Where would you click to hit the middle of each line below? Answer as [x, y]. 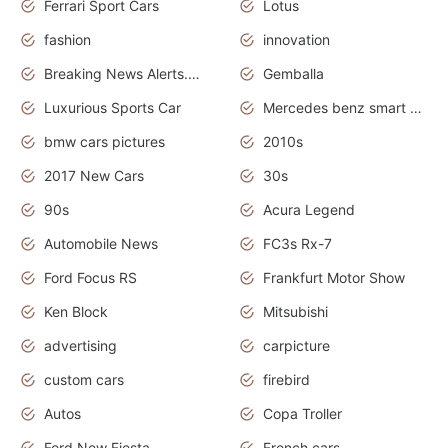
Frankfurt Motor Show [334, 277]
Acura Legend [309, 209]
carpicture [296, 345]
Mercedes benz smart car [416, 107]
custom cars [84, 379]
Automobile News [101, 243]
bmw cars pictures [104, 141]
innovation [296, 39]
